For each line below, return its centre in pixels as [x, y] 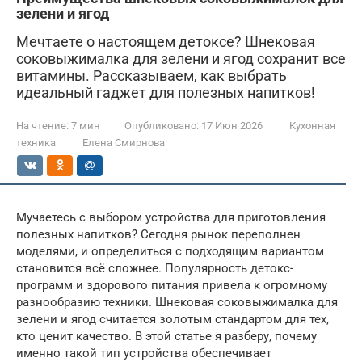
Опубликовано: [162, 126]
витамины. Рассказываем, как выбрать [152, 76]
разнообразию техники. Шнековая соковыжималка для [177, 302]
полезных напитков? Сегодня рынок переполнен [158, 234]
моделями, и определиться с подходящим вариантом [170, 251]
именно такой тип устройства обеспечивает [144, 353]
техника [36, 143]
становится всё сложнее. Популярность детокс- [155, 268]
